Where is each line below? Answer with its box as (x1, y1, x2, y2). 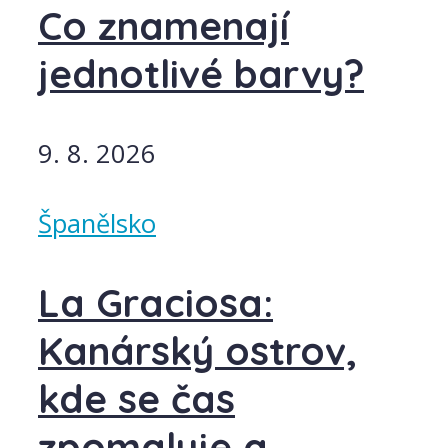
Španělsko (38, 205, 156, 241)
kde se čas (38, 375, 235, 424)
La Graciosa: (38, 279, 273, 328)
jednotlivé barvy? (38, 49, 364, 98)
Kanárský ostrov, (38, 327, 357, 376)
